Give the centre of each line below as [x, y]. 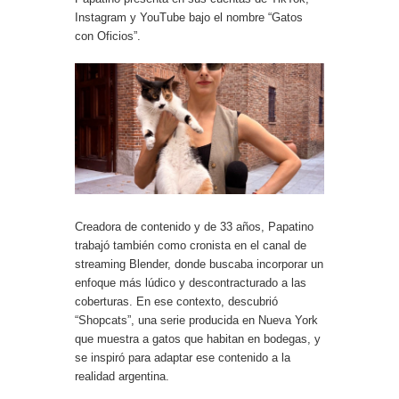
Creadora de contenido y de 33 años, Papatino [194, 226]
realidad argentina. [122, 376]
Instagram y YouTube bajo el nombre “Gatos [189, 17]
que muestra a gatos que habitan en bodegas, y [198, 338]
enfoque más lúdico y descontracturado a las [191, 282]
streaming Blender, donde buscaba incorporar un [199, 264]
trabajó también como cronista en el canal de [191, 245]
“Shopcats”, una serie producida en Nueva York [196, 320]
